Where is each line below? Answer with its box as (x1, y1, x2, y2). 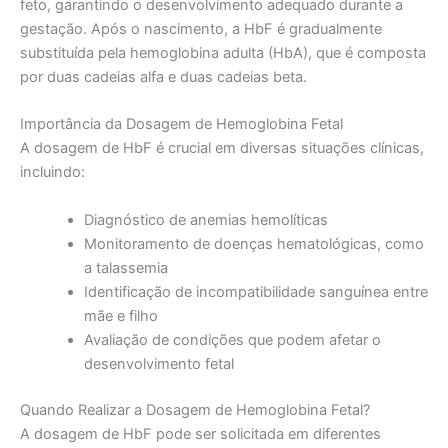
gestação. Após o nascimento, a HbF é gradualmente (20, 19, 382, 38)
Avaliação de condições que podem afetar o (83, 330, 381, 349)
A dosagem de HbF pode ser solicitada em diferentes (20, 424, 381, 443)
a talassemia (83, 258, 168, 277)
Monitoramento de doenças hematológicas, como (83, 234, 424, 253)
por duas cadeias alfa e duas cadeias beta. (20, 67, 307, 86)
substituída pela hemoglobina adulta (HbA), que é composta (20, 43, 426, 62)
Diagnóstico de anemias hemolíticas (83, 210, 328, 229)
